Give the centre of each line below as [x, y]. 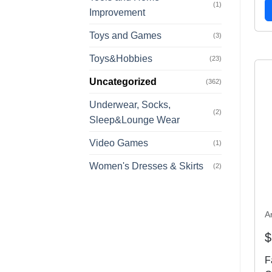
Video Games [119, 143]
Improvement [117, 12]
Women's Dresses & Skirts [146, 166]
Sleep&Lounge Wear [134, 120]
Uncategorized [123, 81]
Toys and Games [125, 35]
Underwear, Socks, [130, 104]
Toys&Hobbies [121, 58]
